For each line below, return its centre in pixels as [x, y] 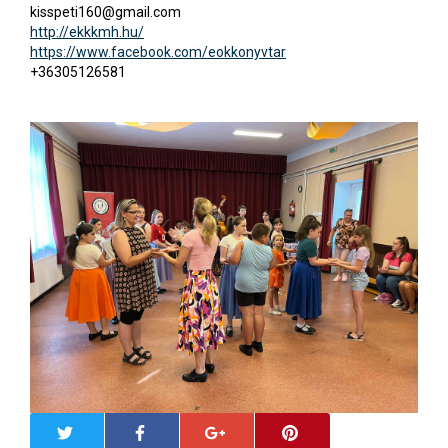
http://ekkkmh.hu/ [87, 31]
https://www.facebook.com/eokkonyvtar [158, 51]
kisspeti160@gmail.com [105, 11]
